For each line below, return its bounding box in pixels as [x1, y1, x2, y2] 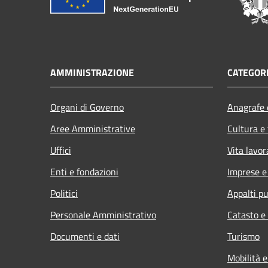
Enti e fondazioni [50, 164, 118, 179]
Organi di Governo [50, 99, 124, 114]
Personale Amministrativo [50, 207, 156, 222]
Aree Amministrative [50, 121, 135, 136]
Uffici [50, 142, 71, 157]
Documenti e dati [50, 229, 120, 243]
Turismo [227, 229, 260, 243]
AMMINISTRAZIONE [50, 65, 134, 80]
